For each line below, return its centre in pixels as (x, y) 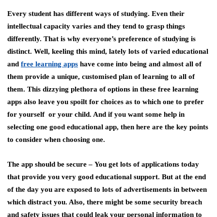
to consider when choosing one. (56, 139)
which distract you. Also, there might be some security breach (105, 202)
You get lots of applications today (147, 164)
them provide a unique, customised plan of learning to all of (101, 77)
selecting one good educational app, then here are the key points (108, 127)
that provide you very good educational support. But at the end (107, 177)
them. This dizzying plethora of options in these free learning (103, 89)
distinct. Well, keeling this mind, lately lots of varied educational (108, 51)
